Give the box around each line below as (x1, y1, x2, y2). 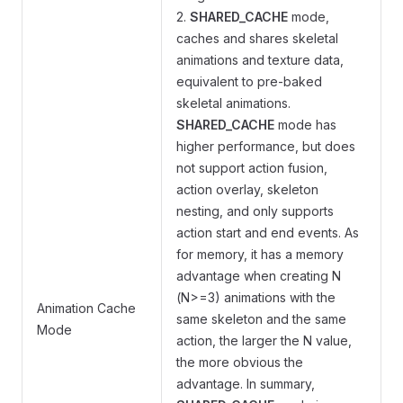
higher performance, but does (176, 139, 355, 155)
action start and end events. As (176, 225, 359, 241)
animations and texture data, (176, 52, 344, 68)
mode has (274, 117, 336, 133)
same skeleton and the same (176, 311, 346, 327)
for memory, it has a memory (176, 246, 344, 263)
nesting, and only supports (176, 203, 334, 219)
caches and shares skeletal (176, 31, 338, 47)
